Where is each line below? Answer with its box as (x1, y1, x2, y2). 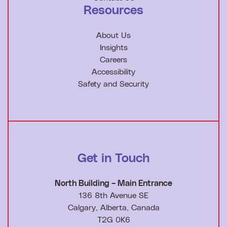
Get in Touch (78, 152, 149, 165)
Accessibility (92, 68, 135, 77)
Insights (99, 44, 128, 52)
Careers (100, 56, 127, 64)
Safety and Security (78, 80, 149, 89)
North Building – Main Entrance (55, 179, 172, 187)
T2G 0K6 (97, 215, 130, 224)
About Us (96, 31, 131, 40)
